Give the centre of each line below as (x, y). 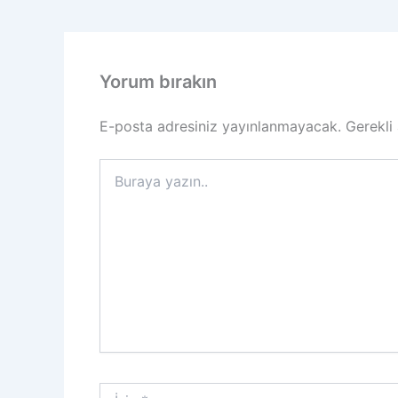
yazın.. (118, 184)
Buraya (119, 166)
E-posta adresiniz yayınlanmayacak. (220, 126)
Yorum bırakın (158, 81)
